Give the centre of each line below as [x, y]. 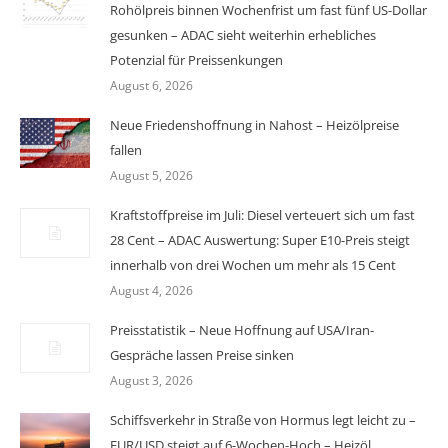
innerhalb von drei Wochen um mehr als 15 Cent [253, 264]
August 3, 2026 [151, 380]
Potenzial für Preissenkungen [196, 59]
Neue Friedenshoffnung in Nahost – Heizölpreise [254, 124]
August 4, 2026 [151, 290]
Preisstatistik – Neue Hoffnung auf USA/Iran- [242, 329]
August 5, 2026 [151, 175]
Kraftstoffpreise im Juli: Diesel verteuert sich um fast [262, 214]
